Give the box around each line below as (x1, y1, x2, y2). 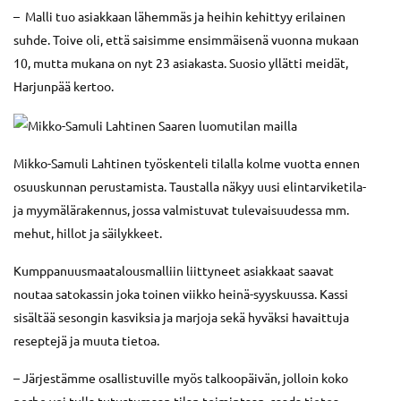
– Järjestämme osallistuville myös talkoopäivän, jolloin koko (13, 370, 348, 387)
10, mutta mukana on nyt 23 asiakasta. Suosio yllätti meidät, (13, 54, 348, 71)
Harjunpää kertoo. (13, 77, 114, 94)
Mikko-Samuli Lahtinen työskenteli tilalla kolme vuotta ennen (13, 155, 360, 172)
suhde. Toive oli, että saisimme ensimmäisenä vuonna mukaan (13, 30, 359, 47)
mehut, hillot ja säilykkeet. (13, 225, 162, 242)
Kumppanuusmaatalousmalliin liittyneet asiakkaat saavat (13, 262, 334, 279)
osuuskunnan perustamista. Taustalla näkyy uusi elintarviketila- (13, 178, 366, 195)
